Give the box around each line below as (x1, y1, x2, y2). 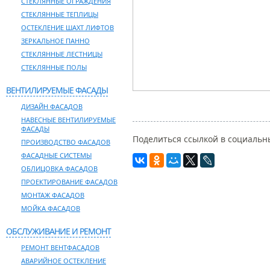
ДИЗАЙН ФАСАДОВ (21, 102, 83, 111)
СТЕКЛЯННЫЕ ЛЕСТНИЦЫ (21, 49, 102, 58)
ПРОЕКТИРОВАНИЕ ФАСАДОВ (21, 177, 118, 186)
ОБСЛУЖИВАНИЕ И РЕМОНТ (6, 225, 111, 237)
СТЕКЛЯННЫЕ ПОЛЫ (21, 63, 87, 72)
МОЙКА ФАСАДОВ (21, 204, 80, 213)
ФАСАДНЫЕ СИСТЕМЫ (21, 151, 92, 160)
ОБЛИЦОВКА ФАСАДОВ (21, 164, 98, 173)
